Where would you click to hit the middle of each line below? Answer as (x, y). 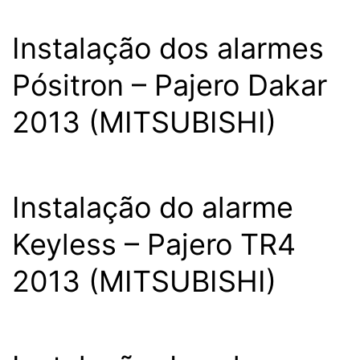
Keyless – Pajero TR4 (154, 244)
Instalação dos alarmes (168, 48)
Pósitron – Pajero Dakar (170, 85)
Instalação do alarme (153, 207)
